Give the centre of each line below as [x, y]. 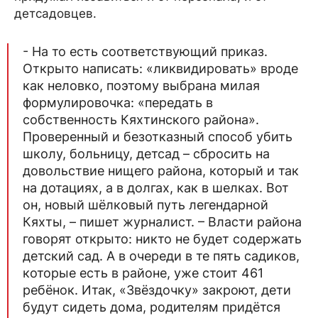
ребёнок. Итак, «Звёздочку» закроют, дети [157, 290]
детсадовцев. [55, 13]
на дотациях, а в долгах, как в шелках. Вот [156, 187]
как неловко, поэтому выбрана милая [141, 85]
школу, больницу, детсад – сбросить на [146, 153]
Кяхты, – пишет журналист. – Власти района [162, 221]
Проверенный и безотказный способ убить [158, 136]
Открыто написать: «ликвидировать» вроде [160, 68]
